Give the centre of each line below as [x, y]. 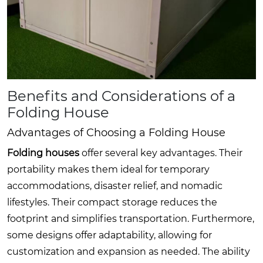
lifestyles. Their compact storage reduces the [112, 202]
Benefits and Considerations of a [121, 96]
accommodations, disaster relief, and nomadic [115, 186]
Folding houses [43, 153]
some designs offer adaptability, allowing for [109, 235]
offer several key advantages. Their [161, 153]
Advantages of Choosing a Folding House [116, 132]
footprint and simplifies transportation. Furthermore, [131, 218]
